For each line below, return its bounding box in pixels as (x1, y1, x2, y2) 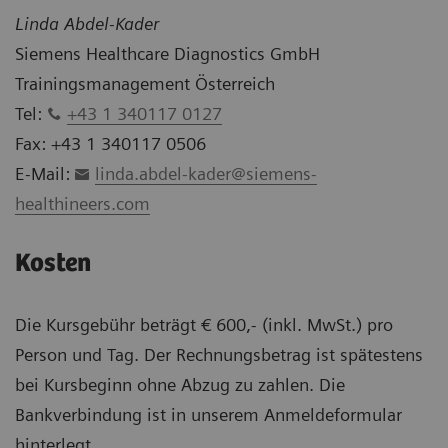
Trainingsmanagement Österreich (15, 72, 275, 94)
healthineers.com (15, 192, 150, 214)
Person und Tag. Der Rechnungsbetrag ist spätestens (15, 343, 423, 365)
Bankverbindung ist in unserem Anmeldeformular (15, 403, 402, 425)
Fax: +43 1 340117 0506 (15, 132, 206, 154)
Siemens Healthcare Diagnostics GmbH (15, 42, 320, 64)
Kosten (15, 248, 91, 278)
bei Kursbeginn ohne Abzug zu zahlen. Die (15, 373, 345, 395)
